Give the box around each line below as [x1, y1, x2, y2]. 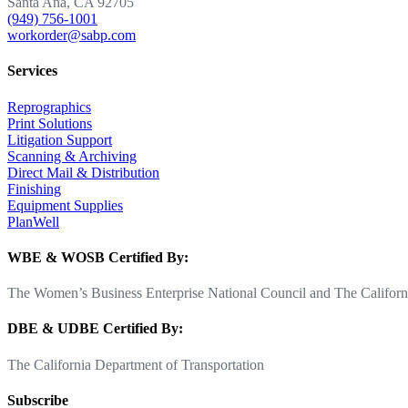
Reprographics [7, 98, 91, 115]
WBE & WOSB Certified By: [7, 249, 189, 265]
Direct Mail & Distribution [7, 164, 159, 180]
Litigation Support [7, 131, 112, 148]
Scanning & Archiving [7, 148, 137, 164]
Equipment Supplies [7, 197, 123, 213]
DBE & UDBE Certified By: [7, 321, 183, 337]
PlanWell [7, 213, 59, 229]
